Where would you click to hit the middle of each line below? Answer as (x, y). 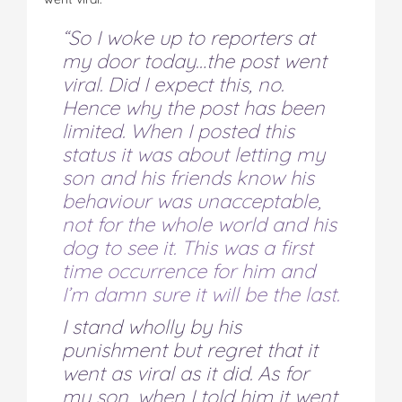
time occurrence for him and (188, 271)
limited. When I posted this (178, 131)
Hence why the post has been (193, 107)
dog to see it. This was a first (188, 247)
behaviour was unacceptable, (192, 201)
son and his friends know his (188, 177)
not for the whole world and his (199, 224)
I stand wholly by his (152, 326)
